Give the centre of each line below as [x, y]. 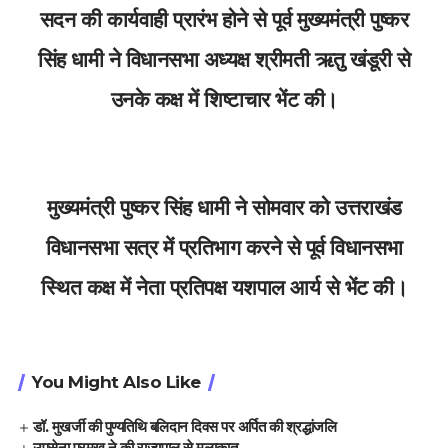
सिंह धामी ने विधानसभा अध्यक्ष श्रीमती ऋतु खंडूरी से [224, 60]
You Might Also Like [116, 381]
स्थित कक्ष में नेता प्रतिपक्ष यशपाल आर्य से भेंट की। [224, 288]
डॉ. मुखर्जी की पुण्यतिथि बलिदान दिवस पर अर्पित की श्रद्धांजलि [185, 426]
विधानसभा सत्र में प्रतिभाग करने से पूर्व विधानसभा [224, 248]
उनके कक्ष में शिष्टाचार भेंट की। [224, 100]
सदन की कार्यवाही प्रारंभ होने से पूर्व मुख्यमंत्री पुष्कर [224, 20]
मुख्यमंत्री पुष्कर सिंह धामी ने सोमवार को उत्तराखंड [224, 208]
